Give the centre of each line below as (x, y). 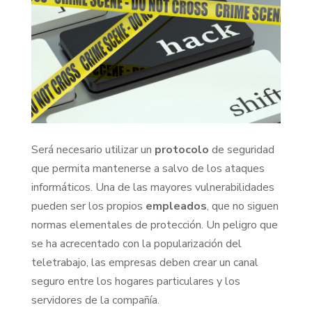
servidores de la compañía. (95, 300)
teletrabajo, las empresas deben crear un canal (145, 262)
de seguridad (241, 149)
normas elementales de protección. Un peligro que (154, 225)
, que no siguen (242, 206)
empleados (176, 206)
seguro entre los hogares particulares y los (135, 281)
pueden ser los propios (88, 206)
